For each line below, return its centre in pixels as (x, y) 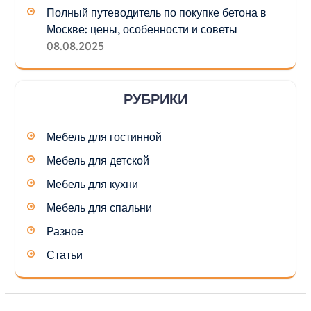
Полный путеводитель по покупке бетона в (156, 12)
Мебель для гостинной (104, 136)
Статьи (64, 254)
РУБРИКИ (155, 99)
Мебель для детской (98, 160)
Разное (65, 231)
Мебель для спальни (99, 207)
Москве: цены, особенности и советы (142, 29)
